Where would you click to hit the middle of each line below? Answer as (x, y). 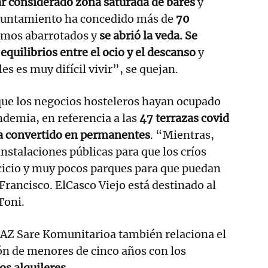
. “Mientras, (182, 135)
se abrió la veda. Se (147, 35)
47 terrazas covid (184, 118)
